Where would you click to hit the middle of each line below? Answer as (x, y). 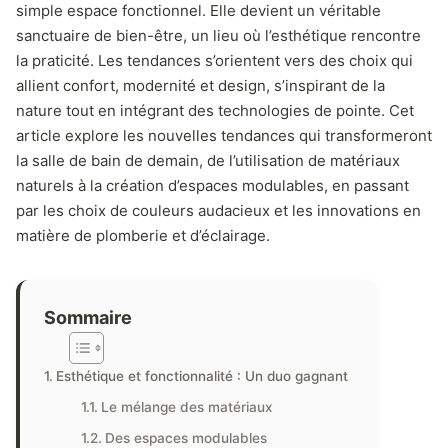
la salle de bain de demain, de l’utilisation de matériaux (208, 160)
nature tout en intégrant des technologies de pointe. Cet (215, 110)
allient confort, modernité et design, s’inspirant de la (200, 85)
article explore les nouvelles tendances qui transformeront (224, 135)
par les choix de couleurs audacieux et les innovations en (218, 210)
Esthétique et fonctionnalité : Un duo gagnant (201, 376)
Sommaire (88, 317)
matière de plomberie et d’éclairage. (143, 235)
